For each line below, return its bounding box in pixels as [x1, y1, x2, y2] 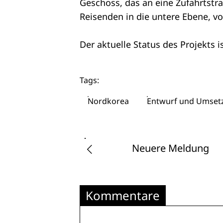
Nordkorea [88, 96, 129, 107]
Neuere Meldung [131, 141, 209, 155]
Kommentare [86, 187, 160, 204]
